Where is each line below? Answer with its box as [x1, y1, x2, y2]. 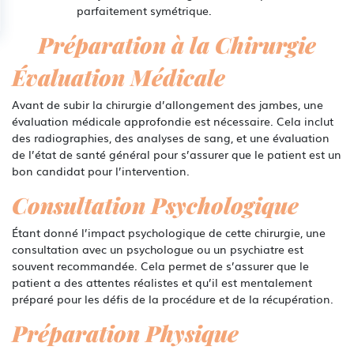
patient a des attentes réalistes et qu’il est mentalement [12, 273, 312, 290]
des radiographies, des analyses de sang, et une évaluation [12, 129, 330, 145]
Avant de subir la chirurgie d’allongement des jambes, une [12, 96, 323, 112]
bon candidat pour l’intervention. [12, 162, 190, 179]
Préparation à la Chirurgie [38, 29, 316, 59]
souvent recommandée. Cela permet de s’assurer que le [12, 257, 309, 273]
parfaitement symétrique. [77, 2, 212, 18]
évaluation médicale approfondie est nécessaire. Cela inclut [12, 112, 333, 129]
